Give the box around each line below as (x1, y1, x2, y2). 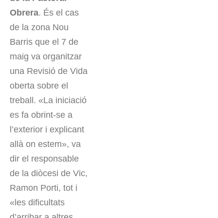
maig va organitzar (10, 52, 82, 62)
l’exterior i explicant (10, 125, 84, 135)
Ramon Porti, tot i (10, 183, 77, 193)
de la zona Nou (10, 22, 69, 33)
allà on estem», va (10, 139, 81, 149)
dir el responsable (10, 154, 79, 164)
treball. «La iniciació (10, 95, 87, 106)
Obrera (10, 8, 38, 18)
